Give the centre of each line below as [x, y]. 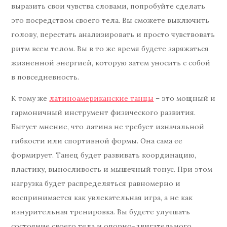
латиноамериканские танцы [102, 99]
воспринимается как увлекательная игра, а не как [102, 198]
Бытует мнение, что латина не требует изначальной [108, 127]
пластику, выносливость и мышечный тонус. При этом [112, 169]
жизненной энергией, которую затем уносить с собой [111, 63]
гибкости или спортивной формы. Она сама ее [97, 141]
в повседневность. [45, 77]
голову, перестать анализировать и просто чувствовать [113, 35]
